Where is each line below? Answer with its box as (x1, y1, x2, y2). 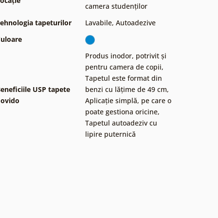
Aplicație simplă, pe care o (85, 95, 171, 105)
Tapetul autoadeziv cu (85, 118, 157, 127)
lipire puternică (85, 129, 136, 139)
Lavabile (85, 18, 112, 27)
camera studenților (85, 1, 147, 11)
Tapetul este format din (85, 73, 162, 83)
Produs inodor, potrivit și (85, 51, 166, 60)
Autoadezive (116, 18, 156, 27)
